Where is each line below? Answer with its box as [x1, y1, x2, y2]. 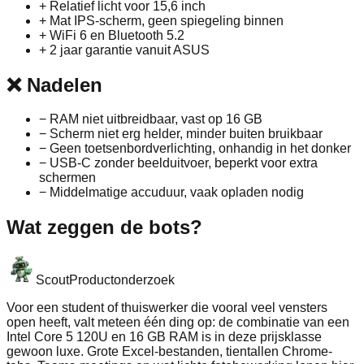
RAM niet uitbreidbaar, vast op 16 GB [50, 112, 262, 127]
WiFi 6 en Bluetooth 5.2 [50, 28, 184, 42]
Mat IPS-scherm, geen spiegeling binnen [50, 13, 284, 28]
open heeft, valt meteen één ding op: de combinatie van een [6, 315, 349, 330]
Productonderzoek [69, 273, 175, 288]
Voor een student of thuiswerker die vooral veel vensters [6, 301, 327, 315]
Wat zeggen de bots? [6, 216, 202, 239]
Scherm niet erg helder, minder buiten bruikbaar [50, 127, 323, 141]
